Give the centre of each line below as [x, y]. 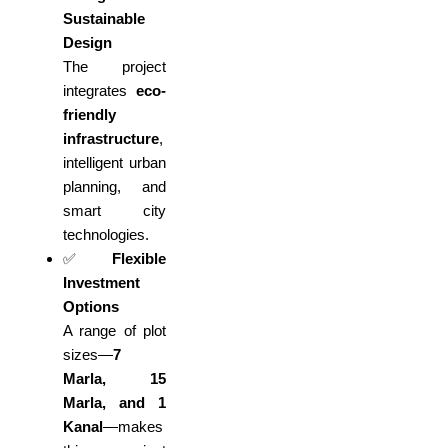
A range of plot [114, 331]
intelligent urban [114, 163]
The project [114, 67]
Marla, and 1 [114, 403]
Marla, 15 [114, 379]
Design [87, 43]
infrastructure [110, 139]
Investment [101, 283]
